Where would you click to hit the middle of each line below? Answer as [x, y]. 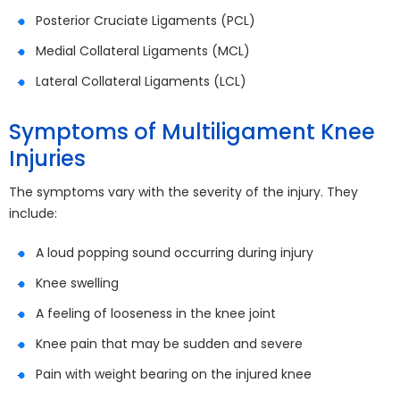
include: [33, 213]
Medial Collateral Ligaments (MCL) [143, 51]
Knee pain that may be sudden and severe [169, 344]
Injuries [47, 158]
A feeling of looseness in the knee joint [156, 313]
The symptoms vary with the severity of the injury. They [183, 192]
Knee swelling [77, 283]
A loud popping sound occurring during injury [175, 253]
